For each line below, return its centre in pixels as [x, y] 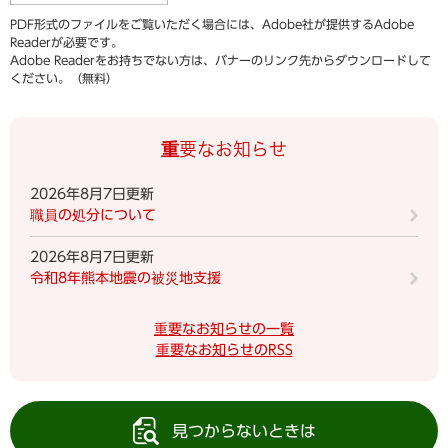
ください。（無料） [64, 77]
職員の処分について [93, 214]
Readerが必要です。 [66, 41]
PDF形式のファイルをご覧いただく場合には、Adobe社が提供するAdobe [212, 23]
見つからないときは [244, 430]
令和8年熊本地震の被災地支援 [125, 277]
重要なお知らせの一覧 [224, 328]
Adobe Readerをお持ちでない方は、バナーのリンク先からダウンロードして [220, 59]
